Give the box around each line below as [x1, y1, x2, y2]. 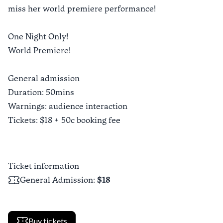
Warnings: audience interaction [8, 102, 127, 111]
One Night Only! [8, 32, 68, 41]
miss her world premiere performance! [8, 4, 156, 13]
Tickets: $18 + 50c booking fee [8, 115, 120, 125]
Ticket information [8, 161, 79, 171]
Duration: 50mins [8, 88, 74, 97]
